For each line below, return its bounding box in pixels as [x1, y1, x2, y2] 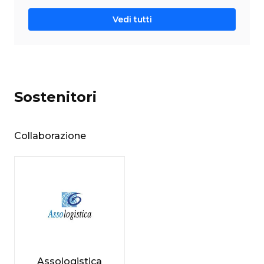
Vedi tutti [112, 14, 152, 25]
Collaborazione [14, 130, 86, 141]
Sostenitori [14, 88, 97, 105]
